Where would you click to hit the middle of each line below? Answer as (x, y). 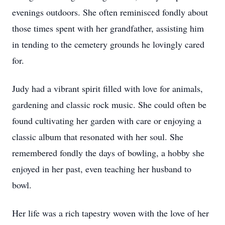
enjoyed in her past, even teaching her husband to (102, 169)
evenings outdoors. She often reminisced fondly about (110, 12)
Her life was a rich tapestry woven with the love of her (110, 213)
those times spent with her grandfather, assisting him (108, 28)
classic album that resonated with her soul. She (98, 137)
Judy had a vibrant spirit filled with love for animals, (107, 88)
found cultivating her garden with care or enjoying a (107, 121)
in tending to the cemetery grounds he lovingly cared (108, 44)
